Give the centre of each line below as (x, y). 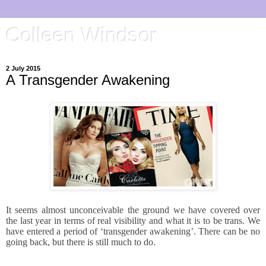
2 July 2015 (23, 68)
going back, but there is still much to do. (81, 242)
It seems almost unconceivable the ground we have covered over (133, 210)
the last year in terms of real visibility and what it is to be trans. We (133, 220)
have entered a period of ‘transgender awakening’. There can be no (133, 231)
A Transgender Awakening (88, 80)
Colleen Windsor (82, 35)
